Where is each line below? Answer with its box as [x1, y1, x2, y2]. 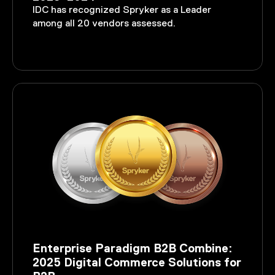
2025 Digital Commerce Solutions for [33, 255, 242, 269]
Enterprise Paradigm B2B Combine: [33, 241, 233, 255]
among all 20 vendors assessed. [33, 18, 176, 29]
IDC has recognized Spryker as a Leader [33, 5, 212, 16]
